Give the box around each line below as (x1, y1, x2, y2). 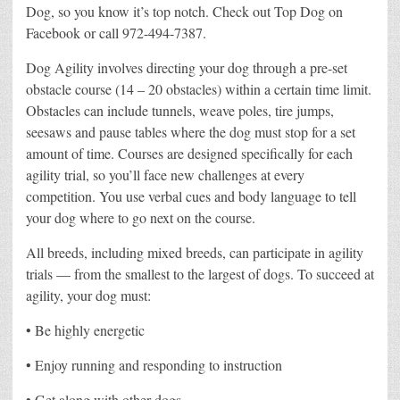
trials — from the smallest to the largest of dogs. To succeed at (26, 263, 374, 283)
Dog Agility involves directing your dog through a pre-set (26, 57, 347, 77)
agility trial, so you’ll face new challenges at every (26, 164, 304, 184)
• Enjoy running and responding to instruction (26, 354, 282, 374)
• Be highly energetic (26, 320, 145, 339)
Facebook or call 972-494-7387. (26, 22, 206, 42)
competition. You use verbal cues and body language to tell (26, 186, 356, 205)
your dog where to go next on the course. (26, 207, 255, 227)
